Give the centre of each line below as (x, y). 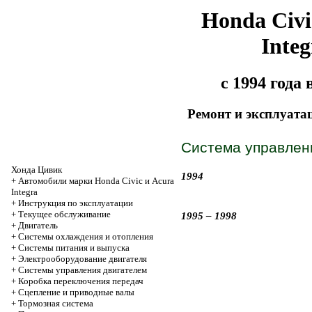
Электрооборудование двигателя (83, 259)
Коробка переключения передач (81, 281)
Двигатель (38, 225)
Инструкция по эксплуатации (76, 203)
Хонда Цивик (37, 170)
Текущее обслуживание (64, 214)
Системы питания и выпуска (74, 248)
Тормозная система (56, 303)
